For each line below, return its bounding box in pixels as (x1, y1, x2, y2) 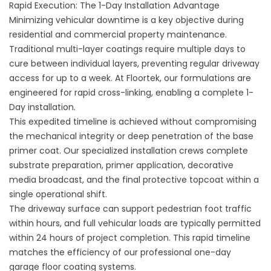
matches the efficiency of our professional (9, 246, 192, 258)
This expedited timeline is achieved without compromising (9, 116, 256, 128)
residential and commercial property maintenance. (9, 28, 227, 41)
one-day (192, 246, 231, 258)
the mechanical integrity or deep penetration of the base (9, 130, 253, 142)
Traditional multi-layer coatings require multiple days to (9, 43, 246, 55)
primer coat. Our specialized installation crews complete (9, 145, 248, 157)
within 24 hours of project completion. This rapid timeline (9, 232, 250, 244)
